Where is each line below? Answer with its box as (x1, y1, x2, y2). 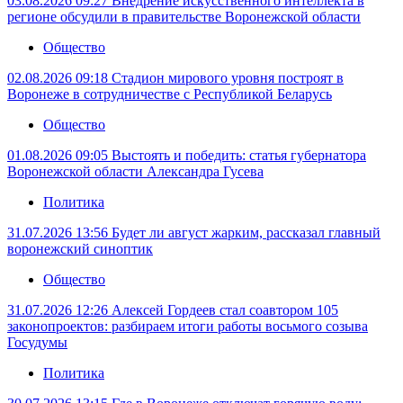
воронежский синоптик (7, 241, 153, 257)
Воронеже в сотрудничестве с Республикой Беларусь (7, 86, 332, 103)
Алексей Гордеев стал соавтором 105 (112, 302, 338, 318)
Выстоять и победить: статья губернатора (112, 148, 366, 164)
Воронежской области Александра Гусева (7, 164, 264, 180)
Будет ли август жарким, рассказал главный (112, 225, 381, 241)
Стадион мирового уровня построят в (112, 70, 344, 86)
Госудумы (7, 335, 67, 351)
